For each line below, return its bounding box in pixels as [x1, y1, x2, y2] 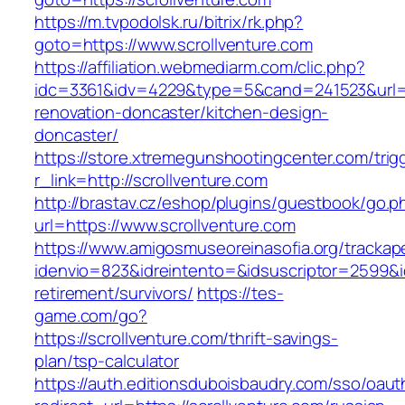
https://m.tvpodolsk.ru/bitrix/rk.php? [34, 10, 304, 34]
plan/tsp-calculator [34, 349, 180, 373]
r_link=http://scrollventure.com [34, 168, 268, 193]
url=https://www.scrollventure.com [34, 213, 296, 238]
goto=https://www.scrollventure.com [34, 33, 313, 57]
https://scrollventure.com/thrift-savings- [34, 326, 338, 351]
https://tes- [196, 281, 284, 306]
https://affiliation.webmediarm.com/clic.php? [34, 55, 365, 80]
